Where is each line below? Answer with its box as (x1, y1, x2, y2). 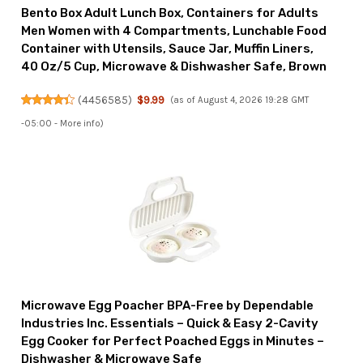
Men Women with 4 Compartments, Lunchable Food (21, 23, 327, 39)
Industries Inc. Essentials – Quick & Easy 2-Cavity (21, 316, 319, 331)
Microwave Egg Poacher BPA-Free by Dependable (21, 298, 314, 314)
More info (60, 118, 101, 130)
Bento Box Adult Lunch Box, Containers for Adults (21, 6, 319, 21)
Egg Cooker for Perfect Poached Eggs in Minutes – (21, 334, 325, 349)
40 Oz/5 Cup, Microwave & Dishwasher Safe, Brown (21, 59, 327, 75)
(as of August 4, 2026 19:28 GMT (169, 95, 309, 106)
